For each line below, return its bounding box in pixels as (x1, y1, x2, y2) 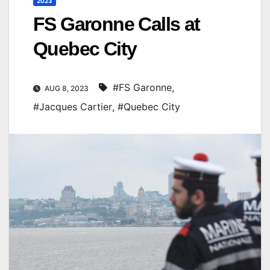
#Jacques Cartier (33, 100, 112, 113)
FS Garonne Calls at (33, 13, 200, 35)
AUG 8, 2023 (43, 83, 90, 93)
